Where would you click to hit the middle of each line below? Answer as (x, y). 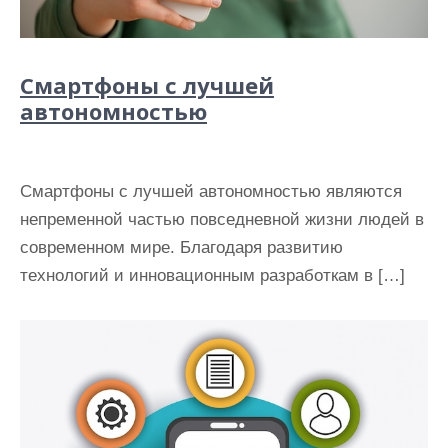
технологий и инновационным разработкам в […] (212, 275)
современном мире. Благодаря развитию (181, 247)
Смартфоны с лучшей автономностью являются (211, 191)
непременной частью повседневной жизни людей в (222, 219)
